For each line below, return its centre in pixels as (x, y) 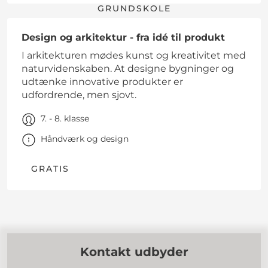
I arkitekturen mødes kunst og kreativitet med (134, 56)
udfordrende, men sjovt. (79, 95)
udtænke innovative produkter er (102, 82)
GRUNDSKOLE (134, 9)
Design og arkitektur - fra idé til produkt (123, 38)
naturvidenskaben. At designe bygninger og (128, 69)
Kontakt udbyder (134, 252)
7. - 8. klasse (65, 119)
